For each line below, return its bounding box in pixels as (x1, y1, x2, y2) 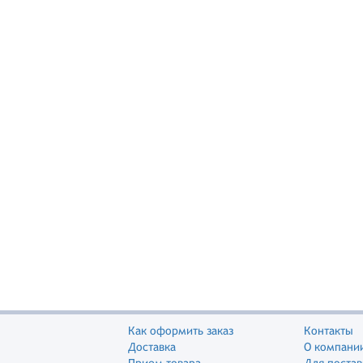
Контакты (303, 324, 353, 337)
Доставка (128, 340, 177, 353)
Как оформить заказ (128, 324, 234, 337)
